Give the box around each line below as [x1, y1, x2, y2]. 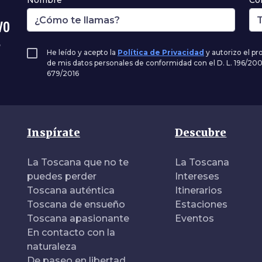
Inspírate [27, 126, 80, 139]
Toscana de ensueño [27, 199, 125, 210]
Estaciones [175, 199, 228, 210]
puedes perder [27, 171, 96, 182]
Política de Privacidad [118, 48, 204, 57]
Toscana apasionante [27, 213, 129, 224]
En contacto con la [27, 227, 115, 238]
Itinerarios [175, 185, 223, 196]
